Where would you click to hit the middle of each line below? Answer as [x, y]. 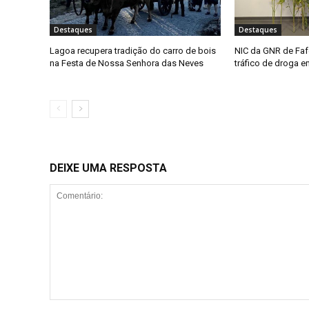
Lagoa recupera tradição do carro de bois [133, 51]
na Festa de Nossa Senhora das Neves [127, 63]
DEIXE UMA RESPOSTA [108, 168]
